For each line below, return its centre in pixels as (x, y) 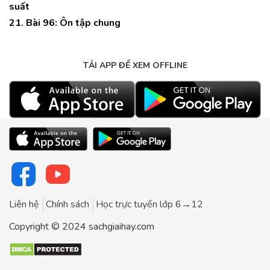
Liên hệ (24, 204)
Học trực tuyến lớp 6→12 (149, 204)
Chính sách (67, 204)
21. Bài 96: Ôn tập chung (65, 23)
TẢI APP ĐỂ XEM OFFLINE (135, 65)
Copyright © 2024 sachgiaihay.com (82, 226)
